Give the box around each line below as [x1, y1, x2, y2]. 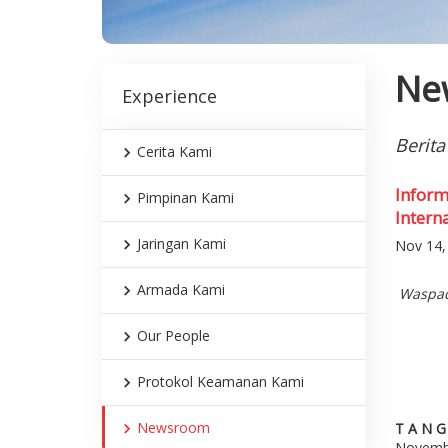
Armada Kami [137, 280, 225, 300]
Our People [137, 326, 210, 346]
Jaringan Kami [137, 234, 226, 254]
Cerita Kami [137, 142, 212, 162]
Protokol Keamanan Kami [137, 372, 304, 392]
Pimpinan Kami [137, 188, 234, 208]
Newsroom [137, 418, 210, 438]
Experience [122, 84, 217, 109]
